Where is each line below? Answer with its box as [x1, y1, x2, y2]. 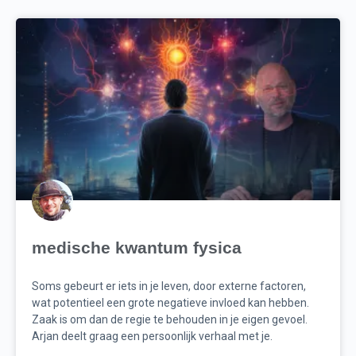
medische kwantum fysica [32, 238, 242, 257]
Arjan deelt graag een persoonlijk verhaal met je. [32, 330, 273, 343]
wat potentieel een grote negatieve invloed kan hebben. [32, 296, 309, 310]
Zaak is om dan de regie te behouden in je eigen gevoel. [32, 313, 308, 327]
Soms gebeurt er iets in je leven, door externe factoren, [32, 280, 306, 293]
